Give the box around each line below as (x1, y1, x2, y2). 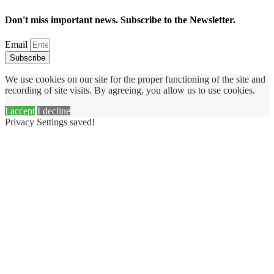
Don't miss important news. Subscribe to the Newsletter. (5, 14, 235, 25)
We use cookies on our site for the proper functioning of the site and (5, 74, 265, 85)
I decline (37, 106, 70, 117)
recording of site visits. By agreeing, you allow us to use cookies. (5, 85, 255, 96)
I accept (5, 106, 35, 117)
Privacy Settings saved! (5, 117, 95, 128)
